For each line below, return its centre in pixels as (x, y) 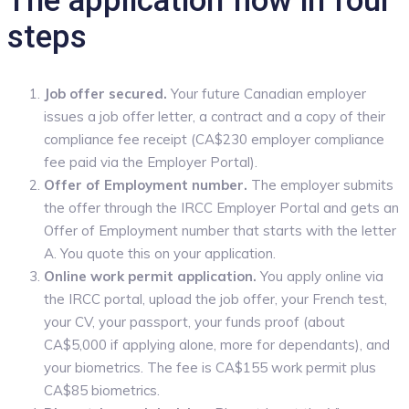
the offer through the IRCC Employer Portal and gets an (221, 207)
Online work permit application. (150, 276)
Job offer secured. (105, 93)
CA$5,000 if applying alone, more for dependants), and (217, 344)
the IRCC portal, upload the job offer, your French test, (215, 299)
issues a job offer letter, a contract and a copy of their (215, 116)
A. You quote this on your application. (160, 253)
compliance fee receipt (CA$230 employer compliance (214, 139)
